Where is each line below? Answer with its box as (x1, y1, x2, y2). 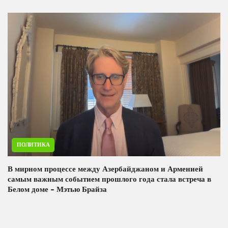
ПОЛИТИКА (17, 141, 50, 148)
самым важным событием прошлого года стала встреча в (8, 174, 211, 184)
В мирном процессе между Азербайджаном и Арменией (8, 164, 203, 174)
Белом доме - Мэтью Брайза (8, 184, 107, 194)
